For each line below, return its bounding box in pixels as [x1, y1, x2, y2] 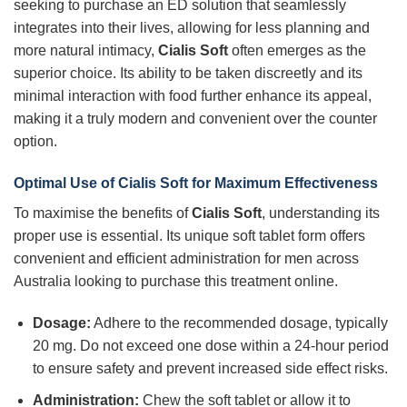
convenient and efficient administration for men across [14, 251, 359, 267]
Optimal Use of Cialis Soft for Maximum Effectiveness [14, 175, 378, 192]
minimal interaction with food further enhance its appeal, [14, 88, 372, 104]
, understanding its [262, 205, 380, 222]
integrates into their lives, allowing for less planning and [14, 20, 370, 36]
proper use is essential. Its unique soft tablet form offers [14, 228, 365, 244]
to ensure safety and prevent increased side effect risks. [32, 360, 388, 376]
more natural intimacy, [14, 43, 158, 59]
